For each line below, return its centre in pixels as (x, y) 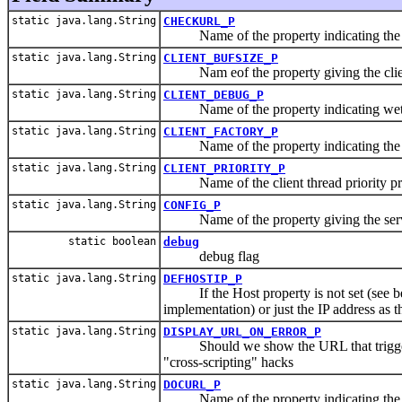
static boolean (112, 241)
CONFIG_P (192, 205)
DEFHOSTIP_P (203, 278)
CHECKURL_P (199, 21)
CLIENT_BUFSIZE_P (221, 57)
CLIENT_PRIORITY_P (224, 168)
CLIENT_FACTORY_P (221, 131)
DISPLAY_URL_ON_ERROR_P (242, 331)
